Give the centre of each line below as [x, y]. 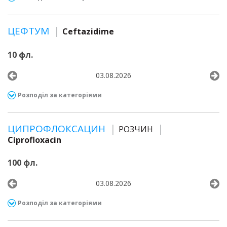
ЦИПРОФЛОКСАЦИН [58, 129]
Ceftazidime [88, 31]
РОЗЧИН [136, 129]
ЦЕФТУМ [30, 31]
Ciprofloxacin [34, 140]
